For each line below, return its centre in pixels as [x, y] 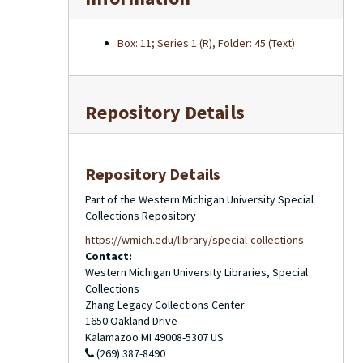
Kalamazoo [112, 337]
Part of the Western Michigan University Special [199, 199]
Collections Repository [141, 216]
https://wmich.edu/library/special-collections [194, 240]
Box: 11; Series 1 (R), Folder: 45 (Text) [206, 43]
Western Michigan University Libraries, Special [196, 272]
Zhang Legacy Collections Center [165, 305]
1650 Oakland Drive [131, 321]
